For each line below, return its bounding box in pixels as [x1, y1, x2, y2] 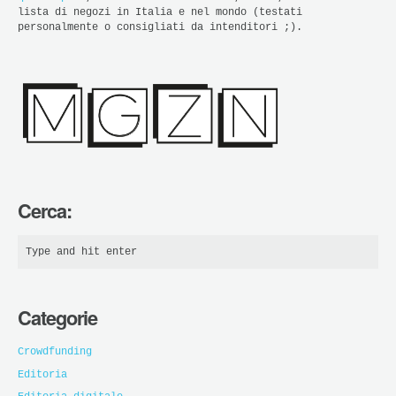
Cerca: [18, 196, 72, 225]
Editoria [18, 368, 67, 381]
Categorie [18, 302, 97, 331]
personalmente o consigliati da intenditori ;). [18, 20, 302, 34]
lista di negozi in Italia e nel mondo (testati [18, 5, 302, 19]
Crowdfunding [18, 345, 92, 358]
